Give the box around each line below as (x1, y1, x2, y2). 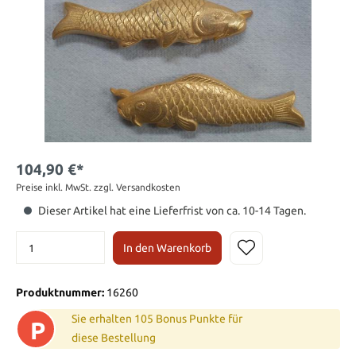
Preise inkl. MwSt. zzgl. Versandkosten (16, 181, 180, 192)
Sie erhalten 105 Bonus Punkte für (72, 311, 242, 325)
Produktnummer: (16, 285, 106, 299)
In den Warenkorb (123, 241, 211, 254)
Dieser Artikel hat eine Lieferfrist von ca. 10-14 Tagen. (38, 203, 306, 217)
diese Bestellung (72, 331, 156, 344)
